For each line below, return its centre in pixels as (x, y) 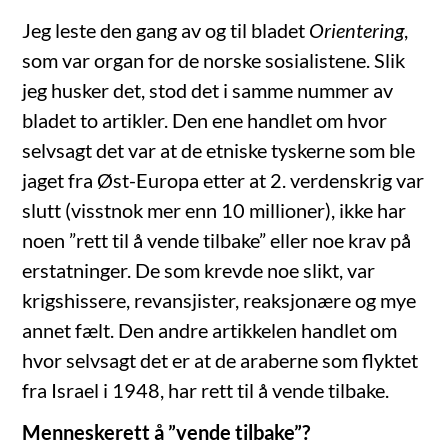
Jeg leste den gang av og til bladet (166, 30)
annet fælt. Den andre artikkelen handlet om (210, 330)
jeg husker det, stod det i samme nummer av (208, 90)
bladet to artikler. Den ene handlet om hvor (205, 120)
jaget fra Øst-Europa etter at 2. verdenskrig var (223, 180)
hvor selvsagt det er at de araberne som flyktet (220, 360)
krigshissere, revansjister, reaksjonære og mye (219, 300)
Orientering (357, 30)
